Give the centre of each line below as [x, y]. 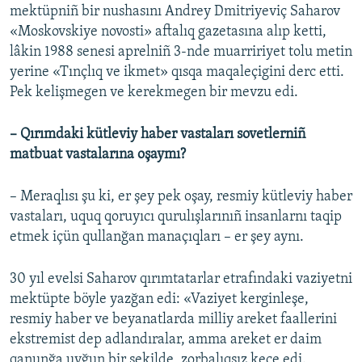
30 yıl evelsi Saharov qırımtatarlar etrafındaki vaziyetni [181, 280]
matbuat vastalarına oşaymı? [98, 155]
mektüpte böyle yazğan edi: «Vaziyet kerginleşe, [159, 300]
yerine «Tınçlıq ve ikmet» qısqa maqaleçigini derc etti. [177, 73]
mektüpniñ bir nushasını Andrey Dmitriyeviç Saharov [175, 12]
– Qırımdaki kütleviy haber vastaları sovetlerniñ [158, 135]
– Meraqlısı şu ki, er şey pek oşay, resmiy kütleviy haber [181, 197]
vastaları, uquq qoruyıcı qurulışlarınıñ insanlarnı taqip [176, 217]
